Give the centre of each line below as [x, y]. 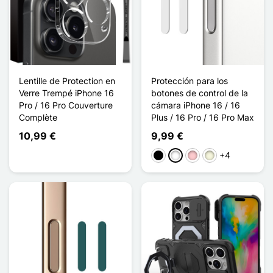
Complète [38, 117]
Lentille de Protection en [67, 80]
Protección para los [190, 80]
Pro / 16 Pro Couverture [66, 105]
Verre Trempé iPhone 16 [66, 93]
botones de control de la [200, 93]
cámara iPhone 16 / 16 [196, 105]
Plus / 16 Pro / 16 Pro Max [203, 117]
